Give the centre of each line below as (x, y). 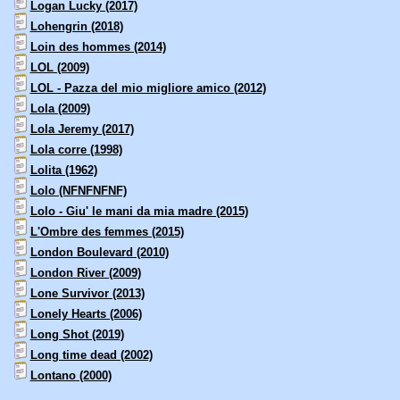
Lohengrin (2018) (76, 27)
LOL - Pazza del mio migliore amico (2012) (148, 88)
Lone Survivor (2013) (87, 294)
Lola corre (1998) (76, 150)
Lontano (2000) (71, 376)
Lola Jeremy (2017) (82, 129)
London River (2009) (85, 273)
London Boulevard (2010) (99, 253)
